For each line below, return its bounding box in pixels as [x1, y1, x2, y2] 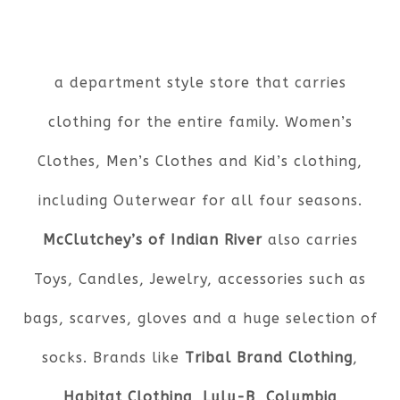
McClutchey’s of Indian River [42, 231, 268, 249]
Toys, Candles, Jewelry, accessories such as [34, 271, 366, 288]
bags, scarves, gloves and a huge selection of [22, 310, 378, 328]
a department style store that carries [54, 74, 346, 92]
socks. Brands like [42, 349, 185, 367]
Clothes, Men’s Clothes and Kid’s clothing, [37, 153, 362, 171]
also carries [267, 231, 358, 249]
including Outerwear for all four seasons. [37, 192, 362, 210]
